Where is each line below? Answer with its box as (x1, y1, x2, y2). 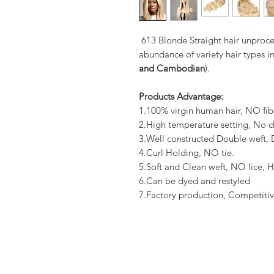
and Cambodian (139, 62, 205, 75)
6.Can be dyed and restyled (139, 175, 250, 187)
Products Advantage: (139, 91, 223, 103)
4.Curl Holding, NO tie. (139, 147, 234, 159)
